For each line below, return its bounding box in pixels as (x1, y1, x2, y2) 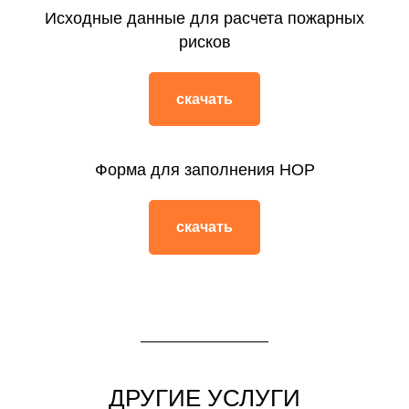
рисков (178, 32, 231, 51)
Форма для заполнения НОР (94, 161, 315, 180)
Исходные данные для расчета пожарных (45, 8, 364, 27)
